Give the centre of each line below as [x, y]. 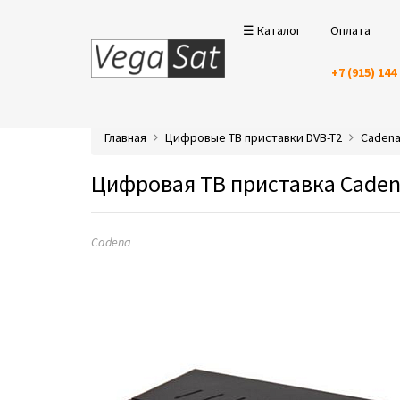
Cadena [111, 242]
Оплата [350, 30]
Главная [125, 137]
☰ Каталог [272, 30]
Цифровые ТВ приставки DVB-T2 [254, 137]
